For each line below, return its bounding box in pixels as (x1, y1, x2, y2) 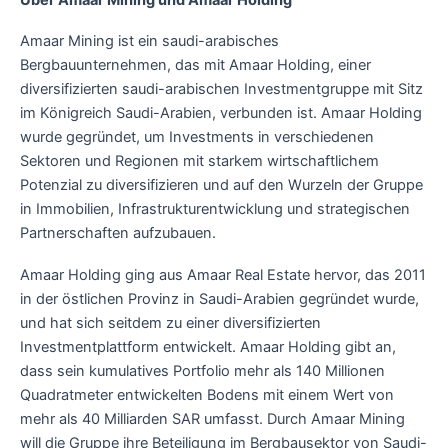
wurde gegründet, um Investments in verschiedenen (20, 128, 374, 147)
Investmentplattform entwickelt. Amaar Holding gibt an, (20, 337, 396, 356)
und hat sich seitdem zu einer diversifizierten (20, 313, 321, 332)
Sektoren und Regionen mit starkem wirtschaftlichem (20, 152, 379, 171)
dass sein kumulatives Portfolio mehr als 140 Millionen (20, 361, 385, 380)
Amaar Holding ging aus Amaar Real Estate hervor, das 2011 (20, 265, 426, 284)
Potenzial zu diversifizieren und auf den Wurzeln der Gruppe (20, 176, 423, 195)
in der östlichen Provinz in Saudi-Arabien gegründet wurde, (20, 289, 419, 308)
